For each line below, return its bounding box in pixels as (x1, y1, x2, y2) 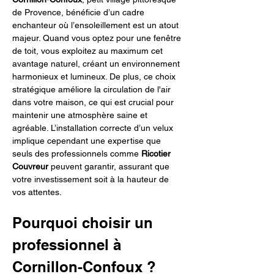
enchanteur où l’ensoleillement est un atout (12, 20, 181, 30)
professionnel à (12, 236, 125, 253)
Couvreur (12, 161, 48, 171)
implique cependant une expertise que (12, 136, 163, 146)
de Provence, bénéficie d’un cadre (12, 7, 147, 17)
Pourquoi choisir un (12, 214, 157, 231)
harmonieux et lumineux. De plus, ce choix (12, 72, 178, 81)
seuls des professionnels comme (12, 149, 141, 158)
